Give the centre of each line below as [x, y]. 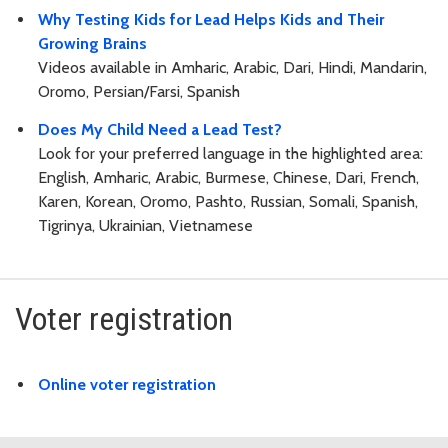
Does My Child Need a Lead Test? [160, 130]
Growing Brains [92, 43]
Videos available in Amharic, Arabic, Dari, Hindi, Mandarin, [232, 67]
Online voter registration [127, 385]
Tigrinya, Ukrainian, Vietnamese [145, 226]
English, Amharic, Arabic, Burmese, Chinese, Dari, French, [228, 178]
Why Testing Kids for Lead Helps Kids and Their [211, 19]
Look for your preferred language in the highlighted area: [230, 154]
